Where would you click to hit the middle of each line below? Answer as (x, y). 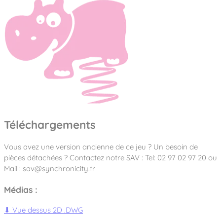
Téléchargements (50, 124)
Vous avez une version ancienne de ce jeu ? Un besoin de (101, 147)
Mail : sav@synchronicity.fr (50, 169)
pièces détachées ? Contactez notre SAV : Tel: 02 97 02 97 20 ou (110, 158)
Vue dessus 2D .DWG (47, 210)
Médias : (21, 190)
